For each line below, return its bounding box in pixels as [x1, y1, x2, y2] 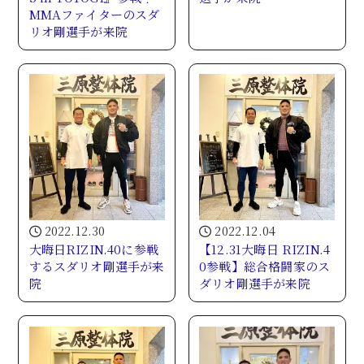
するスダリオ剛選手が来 [28, 258, 165, 275]
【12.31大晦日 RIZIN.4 [199, 240, 331, 258]
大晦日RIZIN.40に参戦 [28, 240, 159, 258]
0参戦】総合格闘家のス [199, 258, 331, 275]
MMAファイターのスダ [28, 5, 160, 23]
